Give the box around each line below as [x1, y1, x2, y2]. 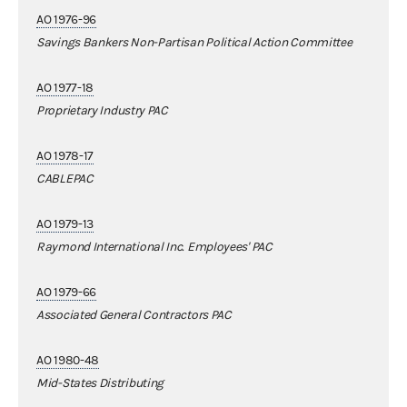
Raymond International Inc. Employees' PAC [36, 239, 273, 254]
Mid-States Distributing [36, 375, 164, 391]
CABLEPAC [36, 171, 94, 186]
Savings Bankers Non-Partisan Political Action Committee [36, 35, 352, 50]
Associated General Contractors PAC [36, 307, 232, 323]
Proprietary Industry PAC [36, 103, 168, 118]
